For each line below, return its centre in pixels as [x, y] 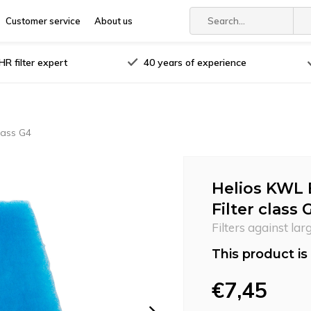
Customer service [43, 21]
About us [114, 21]
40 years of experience [195, 62]
